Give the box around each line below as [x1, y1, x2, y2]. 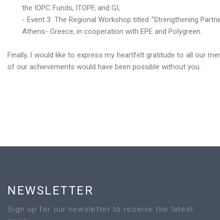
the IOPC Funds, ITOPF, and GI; [22, 3, 120, 12]
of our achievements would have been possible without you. [7, 62, 201, 71]
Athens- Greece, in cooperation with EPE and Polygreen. [22, 27, 202, 36]
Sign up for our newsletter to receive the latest [7, 205, 194, 214]
